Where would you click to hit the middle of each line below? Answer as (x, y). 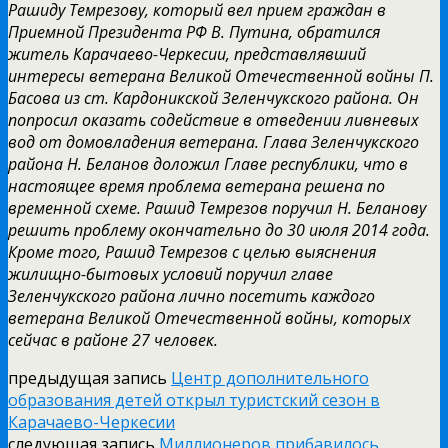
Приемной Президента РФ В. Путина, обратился (194, 31)
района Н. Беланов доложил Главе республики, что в (208, 163)
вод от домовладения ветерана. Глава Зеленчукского (213, 141)
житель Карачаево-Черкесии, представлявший (187, 53)
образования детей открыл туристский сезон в (194, 399)
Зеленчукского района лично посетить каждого (191, 295)
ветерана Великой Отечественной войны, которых (209, 317)
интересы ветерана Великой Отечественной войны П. (221, 75)
